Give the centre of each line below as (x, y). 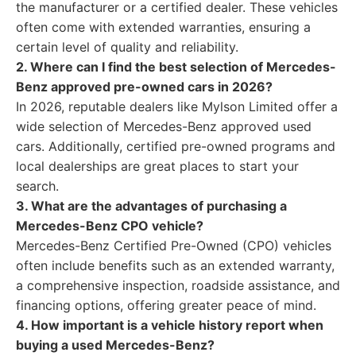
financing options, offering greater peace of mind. (166, 305)
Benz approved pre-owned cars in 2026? (144, 87)
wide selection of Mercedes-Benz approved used (164, 126)
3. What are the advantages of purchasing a (151, 206)
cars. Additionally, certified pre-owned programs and (176, 146)
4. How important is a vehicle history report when (170, 325)
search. (37, 186)
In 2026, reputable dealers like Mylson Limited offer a (177, 106)
